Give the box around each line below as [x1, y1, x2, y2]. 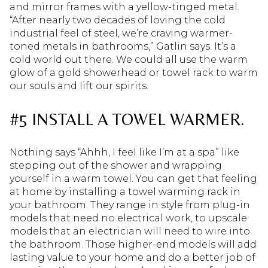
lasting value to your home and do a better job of [10, 251, 255, 263]
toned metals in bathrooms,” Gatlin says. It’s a [10, 40, 236, 52]
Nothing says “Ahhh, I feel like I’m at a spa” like [10, 146, 239, 158]
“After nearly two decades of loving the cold [10, 14, 226, 26]
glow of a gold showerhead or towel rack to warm [10, 66, 258, 78]
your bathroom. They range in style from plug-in [10, 199, 250, 211]
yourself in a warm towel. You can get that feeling [10, 172, 257, 184]
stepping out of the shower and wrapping [10, 159, 222, 171]
